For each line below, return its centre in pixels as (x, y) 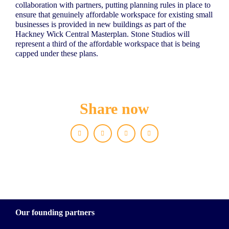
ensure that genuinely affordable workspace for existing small (114, 15)
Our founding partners (55, 213)
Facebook (95, 136)
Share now (114, 109)
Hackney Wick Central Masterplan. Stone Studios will (102, 34)
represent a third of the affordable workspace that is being (108, 44)
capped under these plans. (58, 54)
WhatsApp (166, 136)
